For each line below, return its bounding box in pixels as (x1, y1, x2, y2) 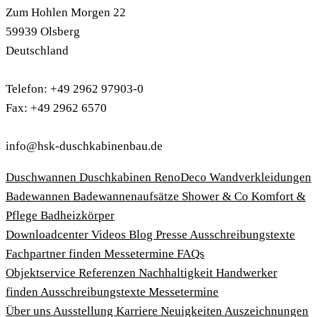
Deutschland (6, 43, 69, 57)
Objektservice (6, 265, 79, 279)
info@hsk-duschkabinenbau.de (6, 139, 163, 153)
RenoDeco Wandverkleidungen (154, 170, 311, 184)
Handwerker (216, 265, 277, 279)
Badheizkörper (40, 208, 115, 222)
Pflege (6, 208, 40, 222)
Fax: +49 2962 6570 (6, 100, 107, 115)
